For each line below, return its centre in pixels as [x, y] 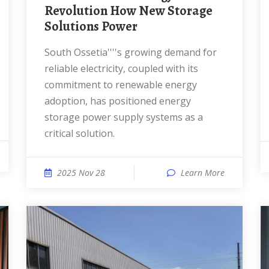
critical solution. [80, 133]
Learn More [203, 173]
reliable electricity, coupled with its [121, 68]
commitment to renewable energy [121, 85]
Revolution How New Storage [128, 11]
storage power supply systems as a [124, 117]
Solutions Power [91, 26]
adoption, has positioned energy [118, 101]
